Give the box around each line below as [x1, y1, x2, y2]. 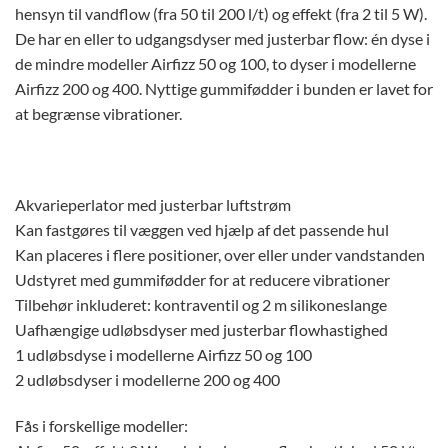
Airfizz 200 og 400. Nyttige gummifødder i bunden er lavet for [15, 78, 433, 98]
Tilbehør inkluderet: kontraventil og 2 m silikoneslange [15, 295, 387, 315]
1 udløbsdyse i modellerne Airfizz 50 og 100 [15, 345, 312, 365]
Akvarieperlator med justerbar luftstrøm [15, 195, 291, 215]
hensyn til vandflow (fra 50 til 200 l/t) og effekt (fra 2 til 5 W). [15, 3, 427, 23]
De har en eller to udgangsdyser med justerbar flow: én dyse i [15, 28, 430, 48]
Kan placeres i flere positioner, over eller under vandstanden [15, 245, 425, 265]
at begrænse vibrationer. [15, 103, 182, 123]
